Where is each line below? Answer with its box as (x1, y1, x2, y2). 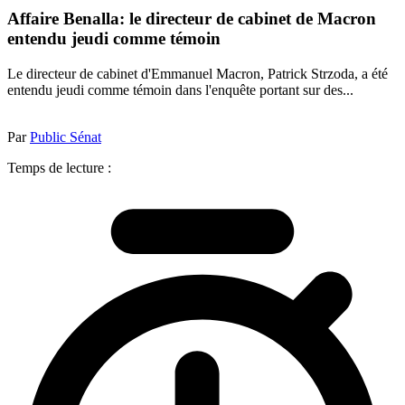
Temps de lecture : (7, 159, 111, 175)
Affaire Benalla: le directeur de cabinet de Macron (7, 9, 376, 29)
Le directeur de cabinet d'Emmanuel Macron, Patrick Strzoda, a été (7, 65, 388, 81)
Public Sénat (30, 128, 101, 145)
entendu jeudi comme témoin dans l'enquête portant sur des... (7, 81, 353, 98)
